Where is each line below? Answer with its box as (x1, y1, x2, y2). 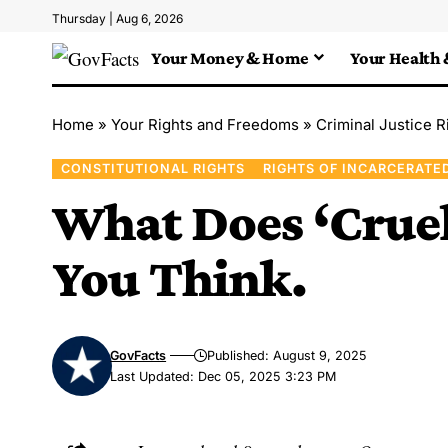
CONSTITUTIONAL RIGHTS (60, 160, 245, 176)
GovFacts (110, 347, 167, 363)
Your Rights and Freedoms (111, 115, 299, 134)
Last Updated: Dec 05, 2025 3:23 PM (110, 368, 337, 384)
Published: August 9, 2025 (207, 347, 368, 363)
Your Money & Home (151, 47, 309, 68)
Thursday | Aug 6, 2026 (52, 11, 183, 26)
